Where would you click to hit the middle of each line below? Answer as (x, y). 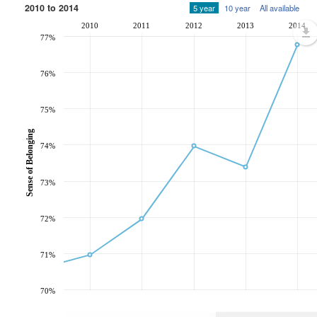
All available (279, 8)
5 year (204, 8)
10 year (237, 8)
